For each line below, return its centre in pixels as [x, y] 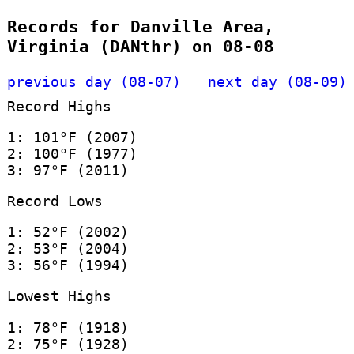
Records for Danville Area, [140, 27]
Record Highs [59, 106]
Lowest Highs [59, 296]
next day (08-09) [278, 81]
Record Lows [55, 201]
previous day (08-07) [94, 81]
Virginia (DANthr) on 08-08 [140, 47]
